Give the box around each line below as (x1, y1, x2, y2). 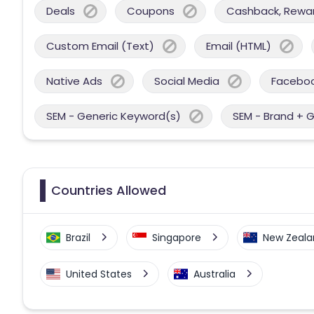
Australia (193, 266, 235, 281)
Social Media (154, 73, 219, 88)
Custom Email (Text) (46, 38, 154, 53)
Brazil (66, 230, 90, 245)
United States (66, 266, 132, 281)
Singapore (152, 230, 201, 245)
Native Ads (46, 73, 102, 88)
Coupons (127, 3, 175, 18)
